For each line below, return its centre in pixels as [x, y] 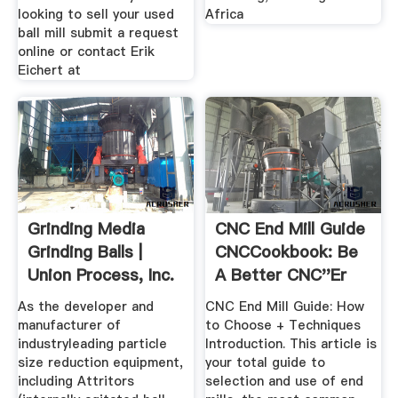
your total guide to [266, 362]
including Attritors [76, 381]
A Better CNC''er [281, 275]
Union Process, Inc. [100, 275]
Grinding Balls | [84, 252]
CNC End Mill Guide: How [285, 306]
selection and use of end [285, 381]
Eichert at [49, 70]
